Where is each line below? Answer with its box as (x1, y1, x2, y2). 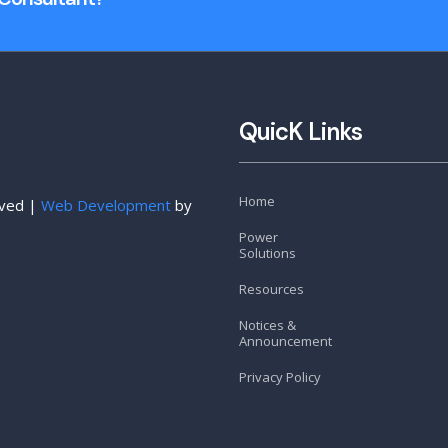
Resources (239, 280, 304, 298)
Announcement (239, 332, 332, 350)
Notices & (239, 316, 296, 334)
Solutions (239, 244, 296, 262)
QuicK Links (239, 116, 362, 147)
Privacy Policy (239, 368, 321, 386)
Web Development (41, 195, 171, 215)
